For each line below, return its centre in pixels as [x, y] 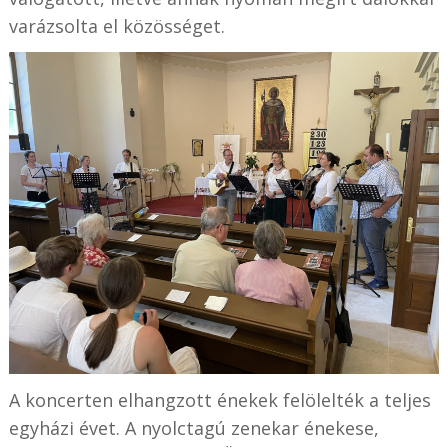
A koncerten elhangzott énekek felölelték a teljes [219, 400]
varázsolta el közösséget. [116, 26]
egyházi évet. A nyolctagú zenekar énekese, [193, 428]
